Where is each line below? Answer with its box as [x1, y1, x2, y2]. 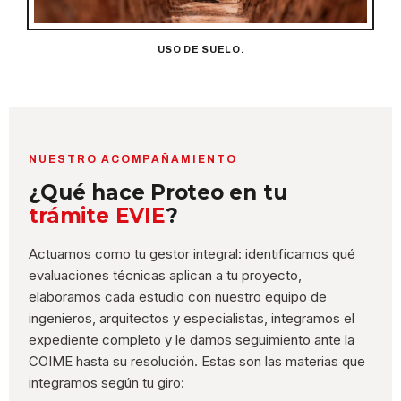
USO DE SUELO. [157, 44, 244, 55]
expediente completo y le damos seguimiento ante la [29, 331, 355, 349]
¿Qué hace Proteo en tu [29, 180, 287, 206]
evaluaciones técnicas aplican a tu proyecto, [29, 267, 303, 285]
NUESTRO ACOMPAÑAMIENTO [29, 153, 237, 166]
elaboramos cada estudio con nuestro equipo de [29, 288, 328, 306]
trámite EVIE [29, 203, 166, 229]
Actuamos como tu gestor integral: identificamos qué [29, 245, 356, 263]
